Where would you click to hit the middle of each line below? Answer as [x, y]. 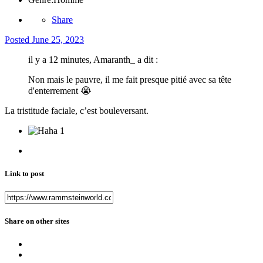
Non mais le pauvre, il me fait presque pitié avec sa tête [130, 79]
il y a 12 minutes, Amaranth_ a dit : [93, 59]
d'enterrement [54, 90]
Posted [18, 39]
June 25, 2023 [58, 39]
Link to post [24, 173]
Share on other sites [37, 221]
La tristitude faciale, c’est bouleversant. [78, 110]
